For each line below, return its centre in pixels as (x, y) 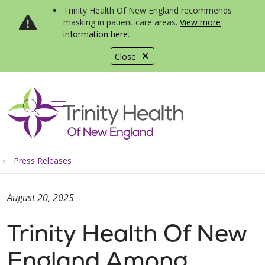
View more (200, 22)
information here (96, 34)
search (56, 113)
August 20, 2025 (41, 198)
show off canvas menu (138, 105)
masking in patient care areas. (122, 22)
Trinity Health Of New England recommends (148, 10)
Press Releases (43, 161)
